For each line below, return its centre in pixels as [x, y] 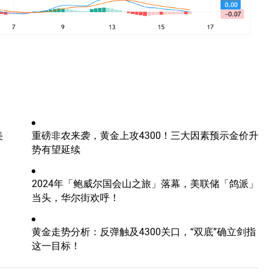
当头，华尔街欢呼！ [76, 197]
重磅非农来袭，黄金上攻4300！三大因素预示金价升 [145, 135]
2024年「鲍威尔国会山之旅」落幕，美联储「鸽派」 [145, 183]
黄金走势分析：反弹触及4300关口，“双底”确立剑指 [144, 231]
